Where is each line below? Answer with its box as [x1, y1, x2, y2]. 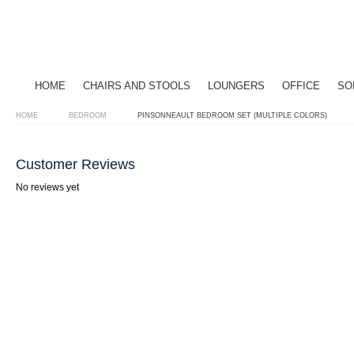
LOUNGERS [208, 80, 265, 92]
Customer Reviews [16, 156, 135, 172]
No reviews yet [16, 182, 79, 193]
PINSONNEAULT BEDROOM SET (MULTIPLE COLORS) [137, 111, 327, 119]
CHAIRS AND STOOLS [83, 80, 190, 92]
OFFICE [282, 80, 320, 92]
